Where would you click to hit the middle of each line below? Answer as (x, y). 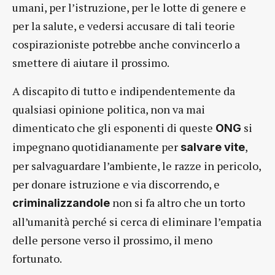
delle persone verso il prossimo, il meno (112, 240)
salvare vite (213, 147)
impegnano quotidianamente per (96, 147)
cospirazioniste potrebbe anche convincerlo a (126, 45)
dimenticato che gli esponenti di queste (114, 128)
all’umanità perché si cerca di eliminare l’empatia (137, 222)
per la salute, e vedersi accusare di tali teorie (124, 26)
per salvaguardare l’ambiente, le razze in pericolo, (137, 166)
